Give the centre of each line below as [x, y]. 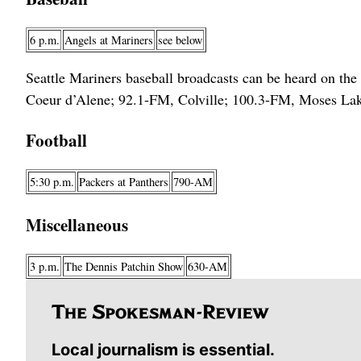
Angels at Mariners [109, 40]
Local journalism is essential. [163, 349]
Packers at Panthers [124, 182]
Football [56, 140]
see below [180, 40]
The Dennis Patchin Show [124, 266]
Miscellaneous [77, 224]
